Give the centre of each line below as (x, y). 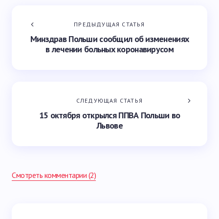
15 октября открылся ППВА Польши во (109, 115)
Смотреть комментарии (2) (54, 175)
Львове (109, 125)
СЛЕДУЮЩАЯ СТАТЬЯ (109, 100)
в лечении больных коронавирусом (109, 49)
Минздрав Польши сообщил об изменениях (109, 39)
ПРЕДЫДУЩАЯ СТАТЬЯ (109, 24)
